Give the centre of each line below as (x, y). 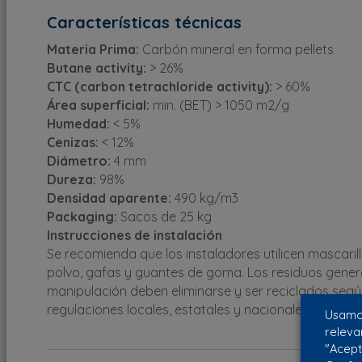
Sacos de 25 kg (164, 216)
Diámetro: (79, 160)
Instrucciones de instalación (135, 235)
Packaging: (82, 216)
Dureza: (72, 179)
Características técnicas (144, 22)
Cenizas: (73, 142)
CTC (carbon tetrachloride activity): (160, 86)
